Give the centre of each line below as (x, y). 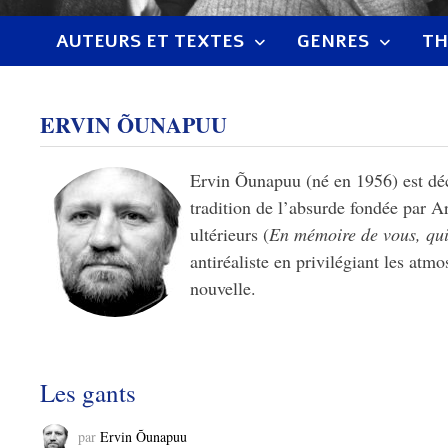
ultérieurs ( (230, 234)
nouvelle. (223, 288)
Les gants (88, 393)
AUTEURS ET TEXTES (150, 41)
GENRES (333, 41)
